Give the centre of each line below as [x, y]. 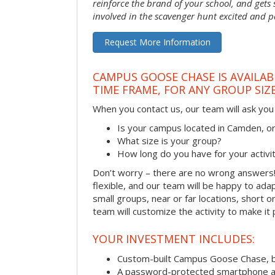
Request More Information [157, 42]
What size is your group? [169, 141]
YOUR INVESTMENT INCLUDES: [174, 238]
